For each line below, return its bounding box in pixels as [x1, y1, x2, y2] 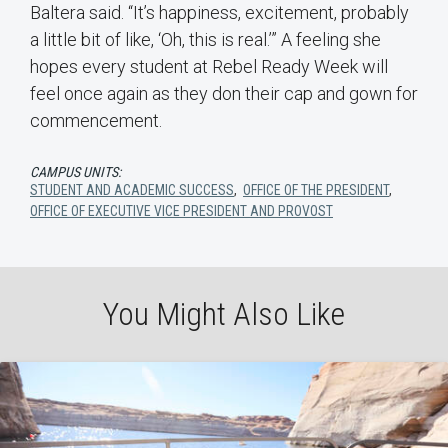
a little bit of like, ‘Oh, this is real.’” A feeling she [30, 29, 381, 51]
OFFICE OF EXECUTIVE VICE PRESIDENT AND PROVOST [30, 203, 333, 220]
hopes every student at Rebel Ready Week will [30, 56, 388, 78]
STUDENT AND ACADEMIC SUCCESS [30, 182, 234, 199]
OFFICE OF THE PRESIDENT [243, 182, 389, 199]
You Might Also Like [103, 295, 345, 334]
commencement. [30, 110, 162, 132]
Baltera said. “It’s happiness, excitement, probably [30, 2, 409, 24]
